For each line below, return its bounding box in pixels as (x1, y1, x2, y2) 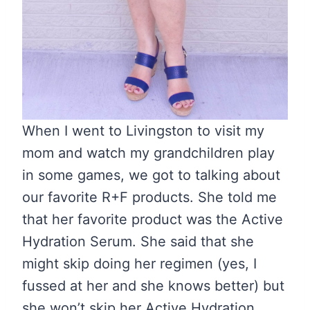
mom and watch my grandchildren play (22, 145, 275, 162)
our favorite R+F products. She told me (22, 189, 277, 206)
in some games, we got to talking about (22, 167, 280, 184)
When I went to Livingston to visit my (22, 122, 264, 140)
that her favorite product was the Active (22, 211, 283, 228)
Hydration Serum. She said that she (22, 233, 254, 250)
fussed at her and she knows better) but (22, 277, 284, 295)
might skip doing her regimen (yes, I (22, 255, 257, 273)
